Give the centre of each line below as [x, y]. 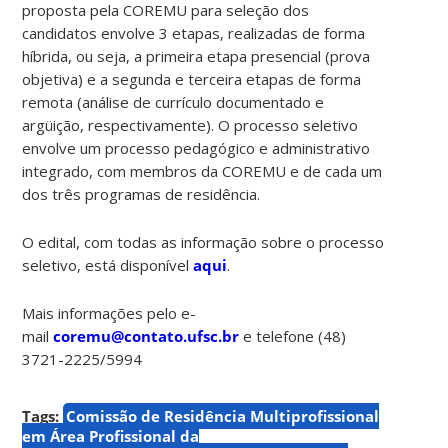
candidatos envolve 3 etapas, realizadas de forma [194, 32]
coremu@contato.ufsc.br [146, 335]
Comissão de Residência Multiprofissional [223, 415]
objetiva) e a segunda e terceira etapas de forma [192, 78]
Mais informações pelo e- [109, 312]
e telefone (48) [293, 335]
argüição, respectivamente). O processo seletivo [190, 124]
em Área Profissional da [111, 435]
